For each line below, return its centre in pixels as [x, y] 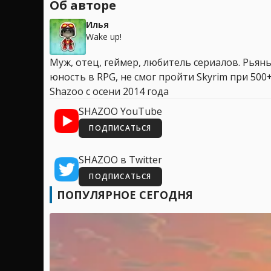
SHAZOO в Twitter [120, 159]
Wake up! [104, 36]
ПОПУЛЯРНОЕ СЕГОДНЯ [125, 194]
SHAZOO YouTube [120, 111]
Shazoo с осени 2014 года [109, 91]
